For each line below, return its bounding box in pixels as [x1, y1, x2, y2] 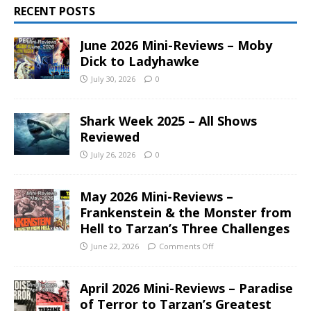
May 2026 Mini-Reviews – [80, 187, 233, 205]
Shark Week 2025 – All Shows [80, 112, 257, 129]
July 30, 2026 [91, 73, 135, 84]
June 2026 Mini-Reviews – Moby [80, 36, 272, 53]
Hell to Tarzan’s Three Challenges [80, 219, 289, 237]
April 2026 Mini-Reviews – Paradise [80, 279, 293, 296]
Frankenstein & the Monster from [80, 203, 292, 221]
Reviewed [80, 128, 140, 145]
